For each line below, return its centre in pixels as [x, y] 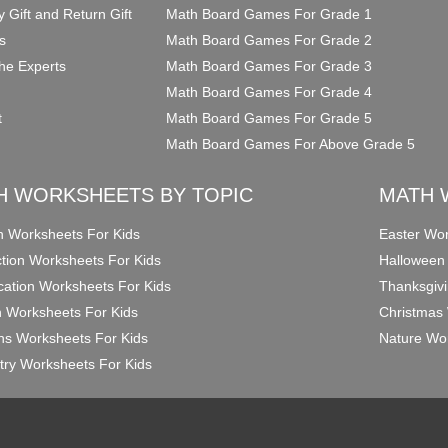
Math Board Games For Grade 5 [269, 117]
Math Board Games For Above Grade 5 [291, 143]
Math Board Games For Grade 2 [269, 39]
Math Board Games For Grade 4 [269, 91]
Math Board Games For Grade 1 [269, 13]
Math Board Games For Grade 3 [269, 65]
